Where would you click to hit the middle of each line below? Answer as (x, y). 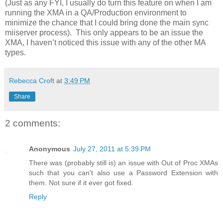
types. (15, 53)
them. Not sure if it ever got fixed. (81, 183)
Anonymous (50, 149)
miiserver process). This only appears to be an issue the (104, 33)
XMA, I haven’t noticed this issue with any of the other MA (105, 43)
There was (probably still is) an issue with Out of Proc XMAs (123, 163)
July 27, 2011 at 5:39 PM (112, 149)
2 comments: (33, 123)
